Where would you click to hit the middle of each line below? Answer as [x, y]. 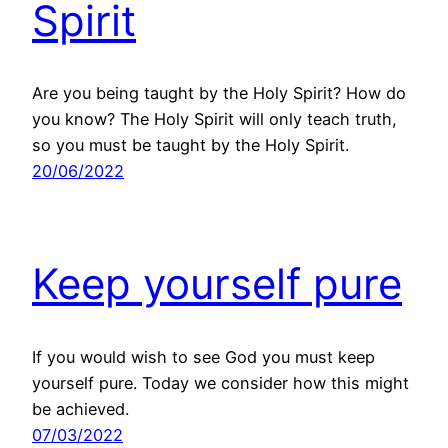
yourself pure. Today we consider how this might [220, 383]
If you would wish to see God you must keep [203, 357]
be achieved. [80, 409]
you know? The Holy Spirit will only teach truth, [214, 119]
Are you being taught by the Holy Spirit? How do [219, 93]
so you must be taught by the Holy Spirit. [190, 145]
